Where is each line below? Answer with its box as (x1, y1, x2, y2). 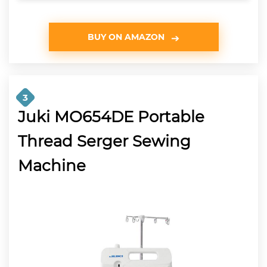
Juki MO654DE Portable (18, 107, 204, 126)
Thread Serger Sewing (18, 131, 191, 151)
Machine (18, 156, 86, 175)
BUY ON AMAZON (88, 31, 164, 42)
